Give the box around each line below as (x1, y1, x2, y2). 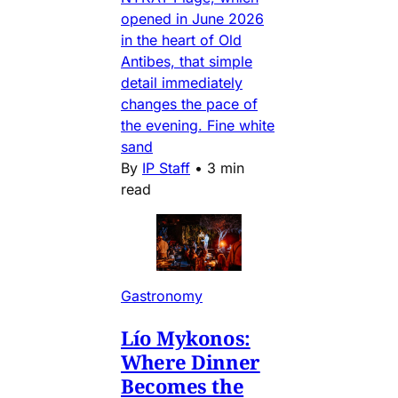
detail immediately (121, 74, 243, 92)
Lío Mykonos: (121, 324, 251, 352)
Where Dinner (121, 348, 260, 376)
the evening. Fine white (121, 116, 275, 135)
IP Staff (142, 159, 190, 178)
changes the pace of (121, 95, 258, 114)
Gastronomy (121, 287, 203, 306)
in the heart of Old (121, 31, 242, 50)
